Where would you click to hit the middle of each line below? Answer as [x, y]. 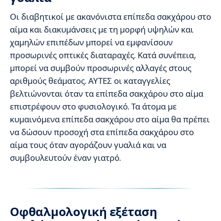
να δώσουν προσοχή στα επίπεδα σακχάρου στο [102, 132]
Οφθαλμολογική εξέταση [84, 212]
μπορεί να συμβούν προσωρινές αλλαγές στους [101, 68]
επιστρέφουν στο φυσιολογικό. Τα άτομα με [93, 106]
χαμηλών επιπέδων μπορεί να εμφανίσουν [91, 42]
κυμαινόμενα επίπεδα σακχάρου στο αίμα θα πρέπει [110, 119]
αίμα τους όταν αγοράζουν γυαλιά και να [88, 145]
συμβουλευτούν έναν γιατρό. [65, 158]
